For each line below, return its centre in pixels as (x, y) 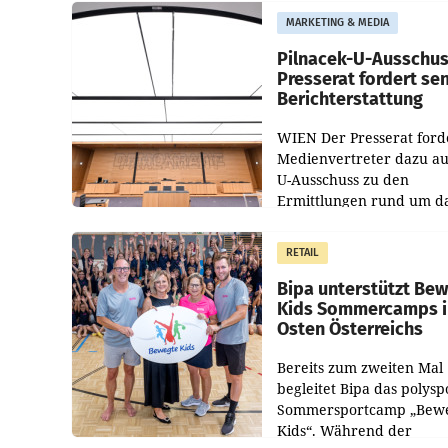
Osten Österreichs (350, 329)
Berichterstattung (350, 99)
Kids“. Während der (344, 430)
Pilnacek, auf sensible (349, 263)
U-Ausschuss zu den (343, 179)
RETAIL (302, 252)
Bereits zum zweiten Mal (360, 367)
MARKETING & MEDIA (337, 22)
